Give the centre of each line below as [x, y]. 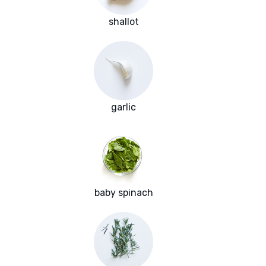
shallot [123, 22]
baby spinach [123, 193]
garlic [123, 107]
